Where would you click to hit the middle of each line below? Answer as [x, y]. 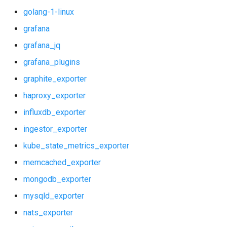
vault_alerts [29, 15]
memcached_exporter [62, 162]
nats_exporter [48, 213]
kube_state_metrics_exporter [76, 146]
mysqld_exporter [54, 196]
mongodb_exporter [57, 179]
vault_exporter [34, 40]
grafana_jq [42, 45]
